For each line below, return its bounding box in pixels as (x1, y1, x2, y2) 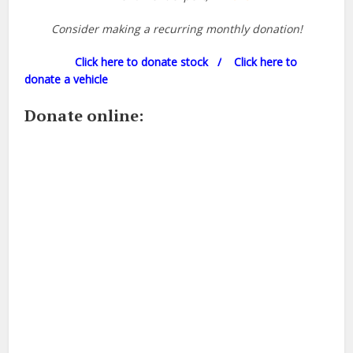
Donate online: (24, 105, 144, 127)
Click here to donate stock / (24, 54, 222, 70)
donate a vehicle (24, 72, 109, 87)
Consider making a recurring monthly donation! (50, 21, 303, 37)
